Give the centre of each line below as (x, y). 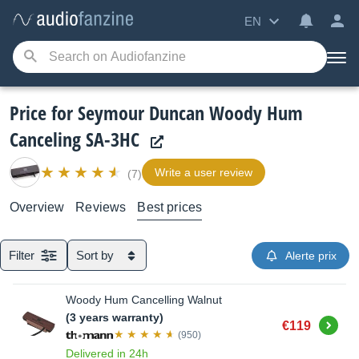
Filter (22, 255)
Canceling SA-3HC (75, 139)
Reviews (101, 207)
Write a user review (204, 172)
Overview (37, 207)
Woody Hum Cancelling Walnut (144, 300)
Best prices (170, 207)
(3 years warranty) (115, 317)
